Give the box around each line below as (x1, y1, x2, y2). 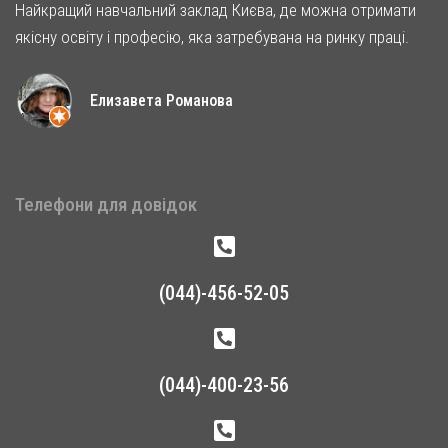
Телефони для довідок (15, 192, 197, 216)
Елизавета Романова (90, 90, 233, 110)
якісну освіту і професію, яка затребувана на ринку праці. (15, 26, 409, 47)
